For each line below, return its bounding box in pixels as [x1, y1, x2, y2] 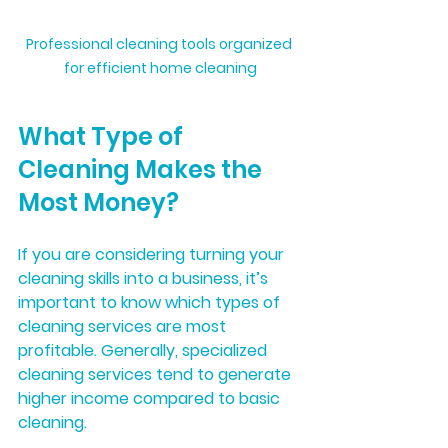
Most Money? [18, 185, 179, 219]
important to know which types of [18, 290, 284, 314]
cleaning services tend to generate [18, 362, 295, 386]
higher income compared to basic [18, 386, 284, 410]
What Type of [18, 119, 188, 153]
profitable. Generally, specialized [18, 338, 271, 362]
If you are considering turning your [18, 242, 288, 266]
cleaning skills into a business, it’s [18, 266, 272, 290]
